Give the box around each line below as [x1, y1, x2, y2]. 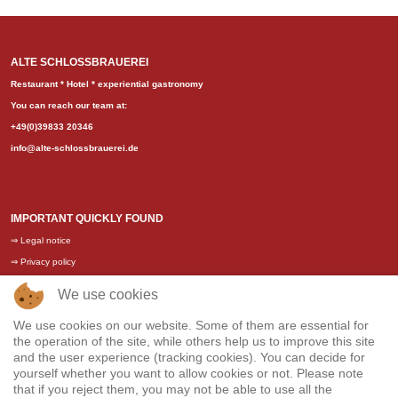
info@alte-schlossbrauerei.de [11, 142, 139, 153]
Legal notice [20, 235, 71, 245]
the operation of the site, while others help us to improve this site [13, 334, 375, 348]
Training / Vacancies [20, 298, 103, 309]
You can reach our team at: [11, 99, 127, 110]
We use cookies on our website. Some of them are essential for [13, 318, 369, 332]
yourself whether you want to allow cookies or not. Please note [13, 366, 363, 380]
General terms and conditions [20, 277, 141, 288]
